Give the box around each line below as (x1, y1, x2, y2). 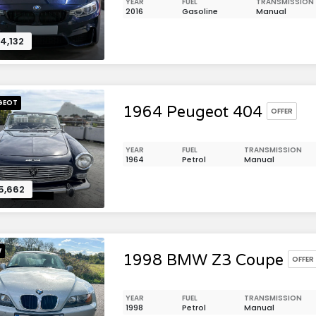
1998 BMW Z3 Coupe (123, 251, 284, 269)
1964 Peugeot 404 (123, 103, 262, 121)
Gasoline (182, 6, 218, 17)
